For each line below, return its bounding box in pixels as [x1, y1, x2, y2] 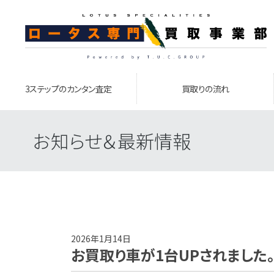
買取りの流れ [181, 83, 229, 95]
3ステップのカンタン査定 [24, 83, 112, 95]
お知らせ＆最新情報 [32, 127, 191, 154]
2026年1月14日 [70, 232, 131, 245]
